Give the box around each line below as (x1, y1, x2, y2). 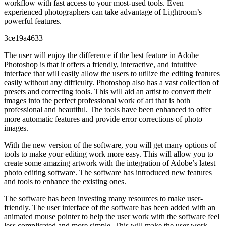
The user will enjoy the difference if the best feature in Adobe (4, 50, 199, 60)
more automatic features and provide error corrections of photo (4, 114, 202, 123)
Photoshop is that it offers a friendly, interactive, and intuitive (4, 60, 197, 69)
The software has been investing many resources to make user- (4, 194, 203, 203)
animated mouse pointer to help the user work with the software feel (4, 212, 219, 221)
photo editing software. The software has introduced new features (4, 167, 212, 177)
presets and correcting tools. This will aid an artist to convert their (4, 87, 211, 96)
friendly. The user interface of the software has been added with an (4, 203, 215, 212)
